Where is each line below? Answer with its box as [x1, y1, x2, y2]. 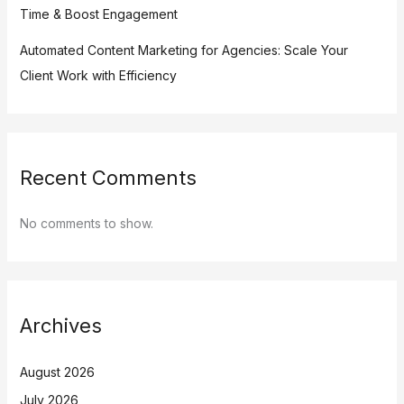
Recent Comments [19, 165, 197, 189]
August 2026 [19, 363, 95, 380]
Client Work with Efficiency [19, 67, 177, 83]
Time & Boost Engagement [19, 5, 178, 22]
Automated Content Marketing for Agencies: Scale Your [19, 41, 348, 58]
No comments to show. [19, 216, 153, 232]
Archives [19, 314, 102, 338]
